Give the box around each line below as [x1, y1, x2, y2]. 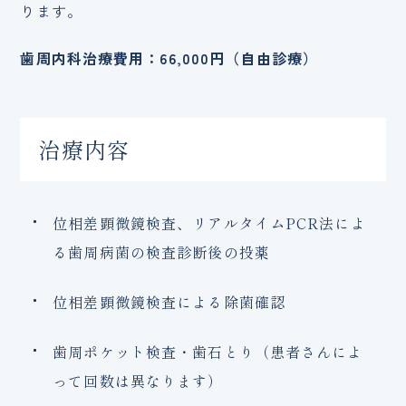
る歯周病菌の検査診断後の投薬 [53, 241, 270, 264]
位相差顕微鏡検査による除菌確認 [53, 291, 286, 314]
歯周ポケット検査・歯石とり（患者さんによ [53, 341, 363, 363]
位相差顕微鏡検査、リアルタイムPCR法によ [53, 212, 366, 235]
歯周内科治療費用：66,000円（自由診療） [20, 47, 319, 70]
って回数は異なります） [53, 370, 224, 392]
